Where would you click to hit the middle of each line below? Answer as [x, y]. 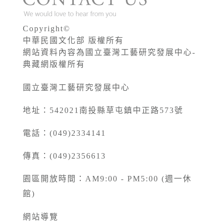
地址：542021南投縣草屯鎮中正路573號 [103, 111]
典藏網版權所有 [54, 64]
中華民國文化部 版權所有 [74, 41]
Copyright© [47, 29]
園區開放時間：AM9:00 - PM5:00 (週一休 [108, 179]
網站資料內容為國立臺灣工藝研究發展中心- [110, 53]
